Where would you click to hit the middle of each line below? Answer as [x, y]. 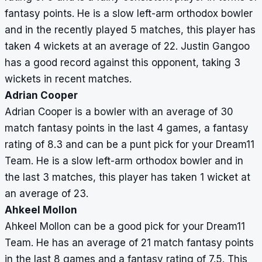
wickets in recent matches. [68, 79]
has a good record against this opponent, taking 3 [123, 63]
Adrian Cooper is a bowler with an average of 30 [119, 112]
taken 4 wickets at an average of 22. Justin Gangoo [127, 46]
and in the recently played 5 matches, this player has [130, 30]
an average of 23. [48, 194]
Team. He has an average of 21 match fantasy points [129, 243]
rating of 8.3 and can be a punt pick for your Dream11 [130, 145]
